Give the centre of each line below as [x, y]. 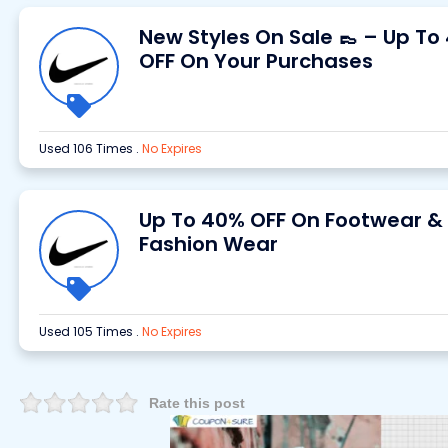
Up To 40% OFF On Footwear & [290, 220]
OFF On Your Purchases [255, 61]
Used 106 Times [87, 148]
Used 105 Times [87, 331]
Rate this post [196, 403]
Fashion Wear [208, 244]
